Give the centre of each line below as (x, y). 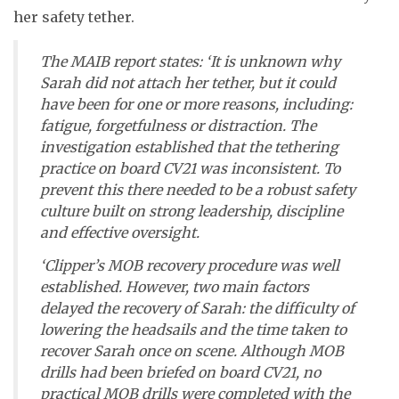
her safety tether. (74, 17)
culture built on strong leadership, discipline (191, 212)
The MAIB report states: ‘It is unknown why (190, 62)
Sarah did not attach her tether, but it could (188, 83)
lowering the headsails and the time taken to (193, 329)
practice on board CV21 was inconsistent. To (190, 169)
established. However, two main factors (175, 286)
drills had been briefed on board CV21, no (180, 372)
